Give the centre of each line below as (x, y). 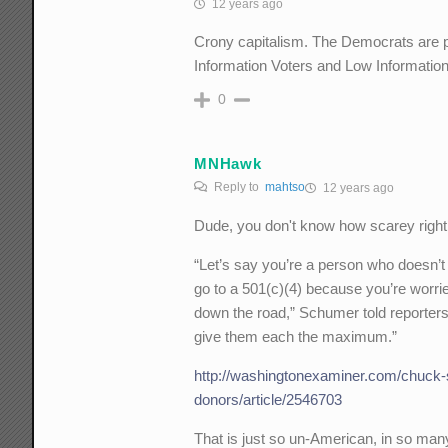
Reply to (238, 187)
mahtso (285, 187)
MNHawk (228, 163)
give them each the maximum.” (296, 337)
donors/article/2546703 (268, 400)
